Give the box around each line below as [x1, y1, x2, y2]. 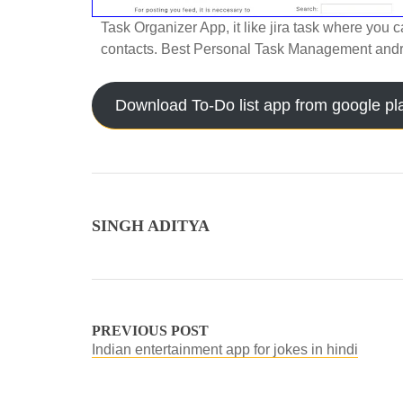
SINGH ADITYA [92, 217, 210, 235]
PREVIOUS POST [92, 323, 209, 338]
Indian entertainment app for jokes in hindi [92, 342, 358, 357]
